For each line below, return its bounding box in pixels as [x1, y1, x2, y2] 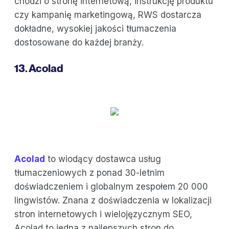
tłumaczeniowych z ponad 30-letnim [14, 168, 165, 178]
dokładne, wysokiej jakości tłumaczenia [14, 24, 176, 34]
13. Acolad [14, 62, 63, 75]
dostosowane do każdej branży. [14, 37, 144, 48]
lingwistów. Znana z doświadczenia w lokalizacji [14, 195, 212, 206]
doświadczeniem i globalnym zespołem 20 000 [14, 181, 208, 192]
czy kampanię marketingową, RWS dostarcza [14, 10, 201, 20]
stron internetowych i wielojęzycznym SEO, [14, 209, 192, 220]
